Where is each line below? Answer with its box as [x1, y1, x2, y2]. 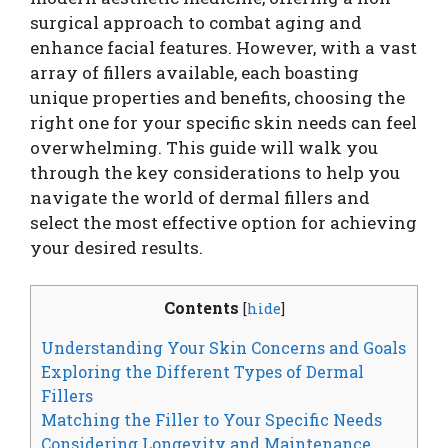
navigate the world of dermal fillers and [30, 185, 370, 209]
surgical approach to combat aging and [30, 10, 362, 34]
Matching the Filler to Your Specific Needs [41, 409, 382, 431]
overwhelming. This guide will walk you [30, 135, 378, 159]
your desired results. [30, 235, 203, 259]
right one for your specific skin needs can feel [30, 110, 417, 134]
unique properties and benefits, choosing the [30, 85, 405, 109]
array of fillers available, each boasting [30, 60, 359, 84]
